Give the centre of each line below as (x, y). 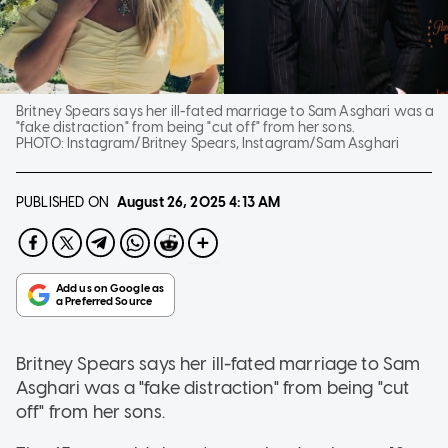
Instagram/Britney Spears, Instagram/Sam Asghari (233, 143)
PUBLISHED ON (62, 202)
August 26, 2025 (171, 202)
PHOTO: (42, 143)
